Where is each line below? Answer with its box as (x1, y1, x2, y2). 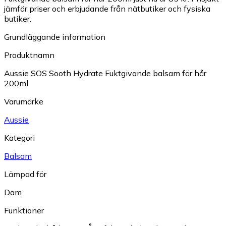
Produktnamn (4, 49, 54, 60)
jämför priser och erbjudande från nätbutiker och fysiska (4, 3, 210, 14)
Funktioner (4, 205, 44, 215)
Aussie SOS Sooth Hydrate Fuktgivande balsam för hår (4, 68, 206, 78)
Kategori (4, 132, 35, 143)
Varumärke (4, 96, 43, 106)
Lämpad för (4, 168, 46, 179)
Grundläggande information (4, 31, 105, 42)
